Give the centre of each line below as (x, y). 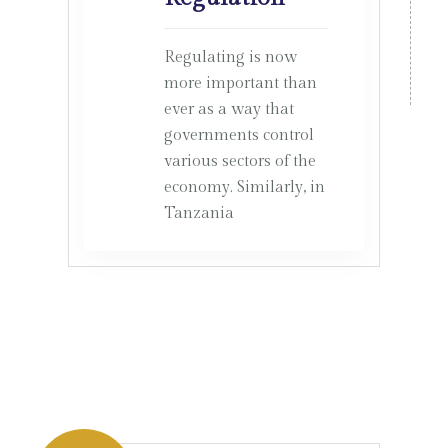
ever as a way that (228, 109)
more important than (240, 83)
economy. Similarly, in (244, 187)
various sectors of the (239, 161)
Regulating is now (230, 57)
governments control (238, 135)
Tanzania (198, 213)
